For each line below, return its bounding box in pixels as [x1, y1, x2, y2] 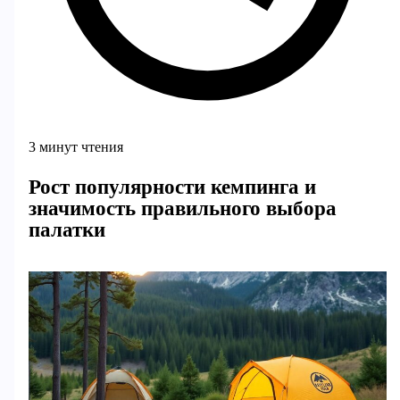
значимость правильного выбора [28, 196, 337, 220]
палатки [28, 217, 105, 241]
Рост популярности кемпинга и [28, 174, 316, 198]
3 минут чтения [28, 139, 123, 155]
